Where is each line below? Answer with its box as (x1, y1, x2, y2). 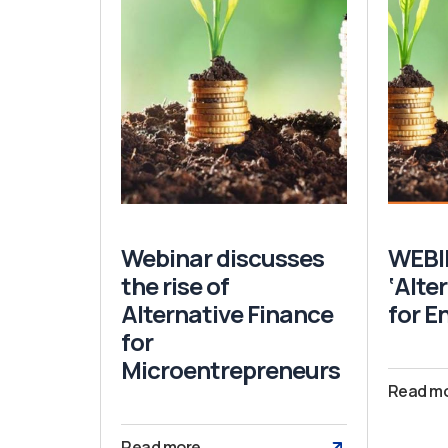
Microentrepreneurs (121, 352, 340, 386)
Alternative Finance (121, 296, 333, 330)
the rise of (121, 268, 229, 302)
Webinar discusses (121, 240, 324, 274)
